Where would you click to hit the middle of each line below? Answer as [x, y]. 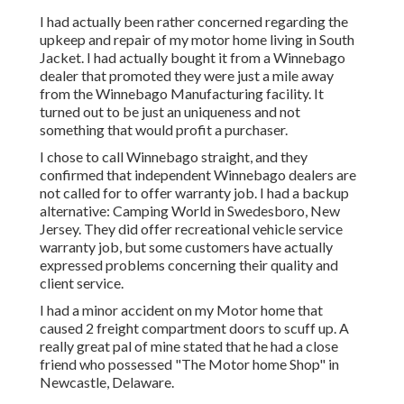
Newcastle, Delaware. [107, 382]
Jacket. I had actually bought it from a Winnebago [193, 58]
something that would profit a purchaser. [164, 130]
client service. [82, 283]
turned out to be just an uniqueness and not [170, 112]
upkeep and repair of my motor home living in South [197, 40]
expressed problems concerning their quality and [189, 265]
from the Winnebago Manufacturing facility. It [182, 94]
